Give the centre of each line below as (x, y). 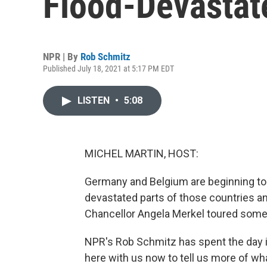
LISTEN (95, 100)
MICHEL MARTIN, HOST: (142, 153)
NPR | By (62, 57)
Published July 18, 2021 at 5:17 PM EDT (108, 69)
